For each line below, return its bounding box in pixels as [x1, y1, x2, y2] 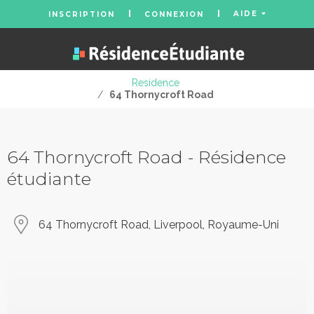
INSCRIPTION [48, 9, 115, 19]
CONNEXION [144, 9, 204, 19]
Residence [131, 77, 179, 88]
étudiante [7, 168, 91, 189]
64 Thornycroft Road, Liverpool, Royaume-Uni [39, 218, 279, 231]
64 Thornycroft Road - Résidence [7, 146, 286, 168]
